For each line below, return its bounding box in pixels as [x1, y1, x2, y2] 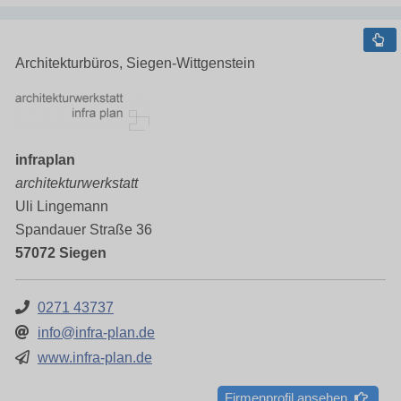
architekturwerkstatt [15, 175, 138, 191]
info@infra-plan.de [38, 325, 155, 340]
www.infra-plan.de [38, 350, 152, 365]
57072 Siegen [15, 245, 107, 260]
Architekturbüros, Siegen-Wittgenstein [15, 55, 255, 71]
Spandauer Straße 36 [15, 222, 152, 237]
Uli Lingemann [15, 199, 108, 214]
